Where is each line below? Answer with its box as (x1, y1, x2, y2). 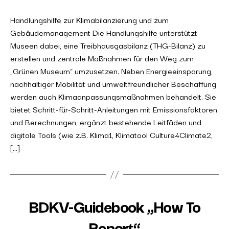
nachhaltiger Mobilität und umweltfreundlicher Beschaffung (10, 77, 216, 89)
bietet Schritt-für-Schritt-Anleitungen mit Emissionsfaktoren (10, 103, 217, 115)
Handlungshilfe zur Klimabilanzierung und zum (10, 13, 169, 26)
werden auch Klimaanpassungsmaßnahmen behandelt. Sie (10, 90, 216, 102)
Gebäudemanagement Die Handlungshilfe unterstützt (10, 26, 197, 38)
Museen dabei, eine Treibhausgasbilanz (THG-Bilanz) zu (10, 39, 205, 51)
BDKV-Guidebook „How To (29, 193, 200, 218)
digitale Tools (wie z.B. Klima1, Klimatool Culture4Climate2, (10, 128, 213, 141)
